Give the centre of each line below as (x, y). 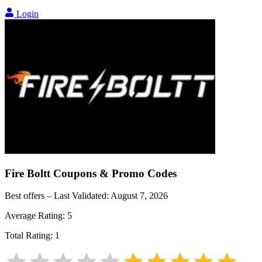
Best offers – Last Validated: (58, 196)
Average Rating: (36, 216)
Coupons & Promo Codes (113, 173)
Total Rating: (30, 236)
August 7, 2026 (139, 196)
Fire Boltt (27, 173)
